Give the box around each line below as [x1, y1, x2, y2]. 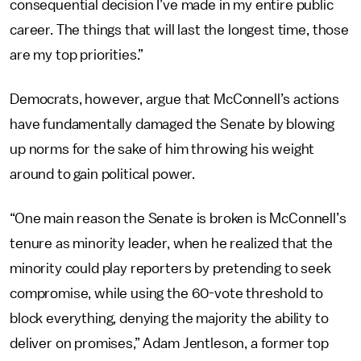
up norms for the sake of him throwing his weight [10, 142, 315, 156]
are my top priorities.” [10, 48, 144, 62]
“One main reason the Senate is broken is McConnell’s [10, 211, 346, 226]
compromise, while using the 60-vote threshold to [10, 286, 324, 301]
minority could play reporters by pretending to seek [10, 261, 331, 276]
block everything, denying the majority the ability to [10, 311, 329, 326]
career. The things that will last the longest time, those [10, 23, 349, 37]
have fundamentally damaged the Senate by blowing [10, 117, 335, 131]
